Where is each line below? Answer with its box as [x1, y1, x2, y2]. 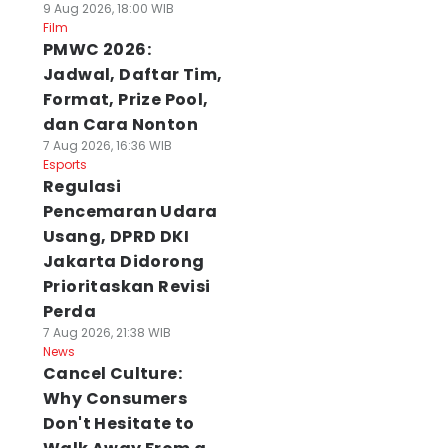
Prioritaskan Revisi [42, 275, 211, 298]
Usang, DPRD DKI [42, 225, 189, 248]
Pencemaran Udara [42, 200, 218, 223]
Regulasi [42, 175, 122, 198]
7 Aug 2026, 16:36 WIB [42, 137, 172, 154]
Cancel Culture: [42, 362, 182, 385]
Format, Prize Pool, [42, 88, 209, 111]
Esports [42, 156, 87, 173]
